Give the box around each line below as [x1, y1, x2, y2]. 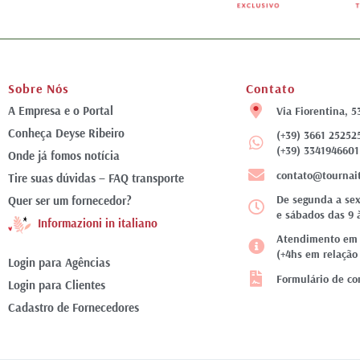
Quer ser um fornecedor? [8, 193, 132, 209]
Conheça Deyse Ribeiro [8, 125, 125, 141]
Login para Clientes [8, 277, 105, 293]
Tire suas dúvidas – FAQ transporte [8, 170, 184, 186]
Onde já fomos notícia [8, 148, 120, 164]
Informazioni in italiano [38, 215, 157, 231]
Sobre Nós [8, 80, 70, 97]
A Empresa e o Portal [8, 103, 113, 119]
